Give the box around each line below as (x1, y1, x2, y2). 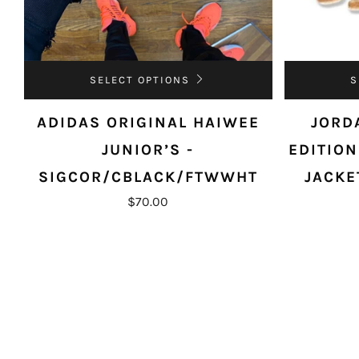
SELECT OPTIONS (90, 73, 191, 86)
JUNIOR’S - (102, 140, 195, 159)
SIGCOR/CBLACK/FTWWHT (38, 167, 258, 186)
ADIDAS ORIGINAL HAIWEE (36, 113, 260, 131)
